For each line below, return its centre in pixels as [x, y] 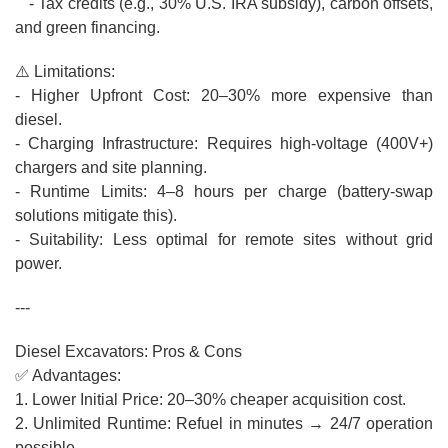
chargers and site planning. [115, 168]
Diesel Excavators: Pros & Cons [128, 352]
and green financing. [91, 28]
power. [42, 264]
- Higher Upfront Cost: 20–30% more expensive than [224, 96]
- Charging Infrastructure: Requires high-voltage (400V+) [224, 144]
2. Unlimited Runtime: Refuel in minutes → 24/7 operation [224, 424]
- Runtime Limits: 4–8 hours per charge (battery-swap [224, 192]
